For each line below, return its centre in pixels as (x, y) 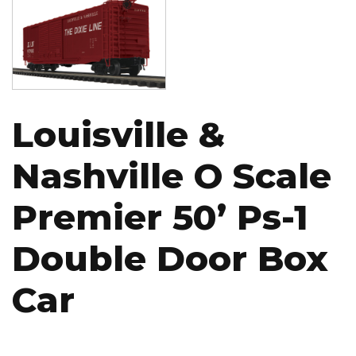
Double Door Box (170, 259)
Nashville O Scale (172, 176)
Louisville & (118, 135)
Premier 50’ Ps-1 (160, 217)
